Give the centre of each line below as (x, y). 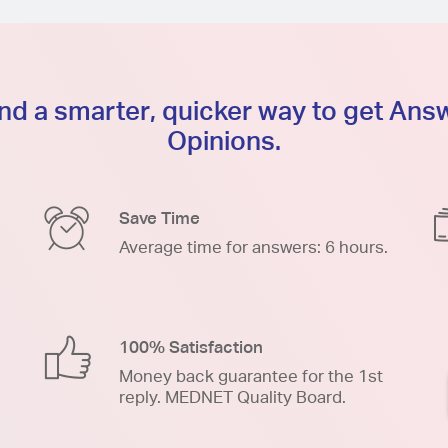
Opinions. (224, 140)
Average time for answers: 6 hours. (253, 246)
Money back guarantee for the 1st (251, 375)
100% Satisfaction (191, 346)
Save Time (159, 217)
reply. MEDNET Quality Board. (232, 396)
